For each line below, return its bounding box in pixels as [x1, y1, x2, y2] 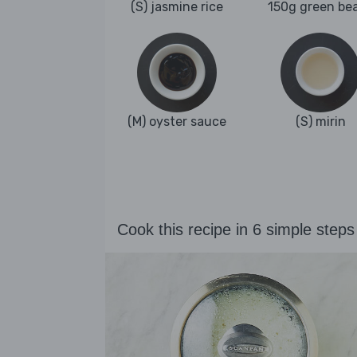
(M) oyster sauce [127, 114, 226, 129]
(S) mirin [295, 114, 346, 129]
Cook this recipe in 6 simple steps [117, 221, 355, 238]
